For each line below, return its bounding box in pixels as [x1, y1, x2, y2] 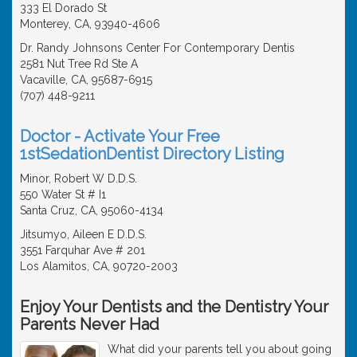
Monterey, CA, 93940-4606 [20, 17, 160, 30]
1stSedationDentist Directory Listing [20, 143, 284, 163]
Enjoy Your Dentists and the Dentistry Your [20, 296, 328, 316]
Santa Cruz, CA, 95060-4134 [20, 203, 163, 217]
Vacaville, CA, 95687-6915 [20, 73, 152, 86]
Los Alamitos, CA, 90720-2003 [20, 259, 178, 273]
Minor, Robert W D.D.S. [20, 171, 137, 185]
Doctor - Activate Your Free [20, 126, 220, 146]
